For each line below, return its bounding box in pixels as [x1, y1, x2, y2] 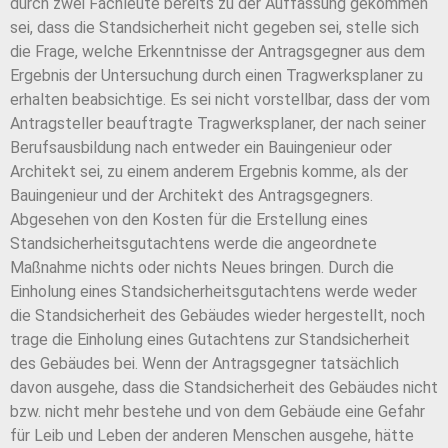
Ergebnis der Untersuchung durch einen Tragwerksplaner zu [10, 66, 423, 86]
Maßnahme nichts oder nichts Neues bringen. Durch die [10, 258, 394, 278]
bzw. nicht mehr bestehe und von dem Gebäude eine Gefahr [10, 402, 425, 422]
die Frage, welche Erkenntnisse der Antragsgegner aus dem [10, 42, 425, 62]
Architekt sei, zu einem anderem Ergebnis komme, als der [10, 162, 408, 182]
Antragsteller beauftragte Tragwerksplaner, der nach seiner [10, 114, 426, 134]
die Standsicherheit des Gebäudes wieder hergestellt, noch [10, 306, 425, 326]
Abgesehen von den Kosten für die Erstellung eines [10, 210, 368, 230]
